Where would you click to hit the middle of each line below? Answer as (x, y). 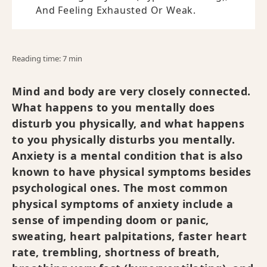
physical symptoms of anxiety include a (122, 204)
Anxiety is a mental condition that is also (127, 155)
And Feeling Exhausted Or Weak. (116, 10)
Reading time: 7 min (47, 58)
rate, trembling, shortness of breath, (116, 252)
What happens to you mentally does (114, 107)
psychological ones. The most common (120, 187)
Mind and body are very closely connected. (131, 91)
